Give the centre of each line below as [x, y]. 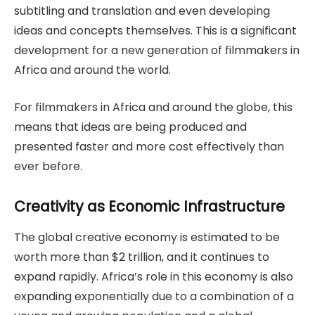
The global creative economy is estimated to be [147, 238]
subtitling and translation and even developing [142, 11]
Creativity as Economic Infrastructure [149, 206]
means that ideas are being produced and [130, 127]
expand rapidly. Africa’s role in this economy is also [154, 277]
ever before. [50, 166]
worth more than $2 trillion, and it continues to [142, 257]
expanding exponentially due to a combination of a [154, 297]
